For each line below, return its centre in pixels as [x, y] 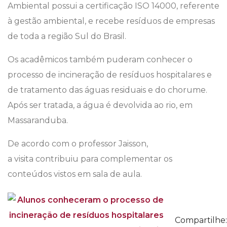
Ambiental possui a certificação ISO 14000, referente [113, 6]
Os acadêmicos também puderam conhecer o [100, 60]
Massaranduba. [38, 121]
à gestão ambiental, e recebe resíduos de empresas [111, 21]
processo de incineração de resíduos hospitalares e [110, 75]
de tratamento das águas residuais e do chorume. [107, 90]
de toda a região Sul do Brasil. [67, 36]
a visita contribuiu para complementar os [90, 159]
